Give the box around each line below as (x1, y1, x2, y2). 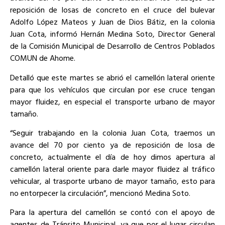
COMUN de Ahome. (10, 52, 75, 64)
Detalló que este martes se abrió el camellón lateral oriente (10, 71, 215, 83)
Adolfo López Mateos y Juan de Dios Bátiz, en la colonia (10, 16, 215, 28)
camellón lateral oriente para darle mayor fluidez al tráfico (10, 162, 215, 175)
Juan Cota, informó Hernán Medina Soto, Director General (10, 28, 215, 40)
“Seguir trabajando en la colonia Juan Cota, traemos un (10, 126, 215, 139)
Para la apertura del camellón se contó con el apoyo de (10, 206, 215, 218)
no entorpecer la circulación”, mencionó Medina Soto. (10, 186, 190, 199)
